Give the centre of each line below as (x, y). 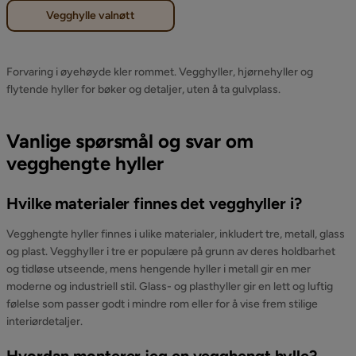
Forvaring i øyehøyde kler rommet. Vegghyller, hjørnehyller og (160, 72)
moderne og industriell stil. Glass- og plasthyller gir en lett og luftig (170, 286)
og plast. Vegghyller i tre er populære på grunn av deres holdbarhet (171, 252)
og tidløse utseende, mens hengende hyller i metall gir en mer (159, 269)
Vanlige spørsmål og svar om (130, 141)
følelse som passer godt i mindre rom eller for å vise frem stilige (162, 304)
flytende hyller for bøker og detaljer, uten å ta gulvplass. (143, 89)
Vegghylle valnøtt (91, 15)
